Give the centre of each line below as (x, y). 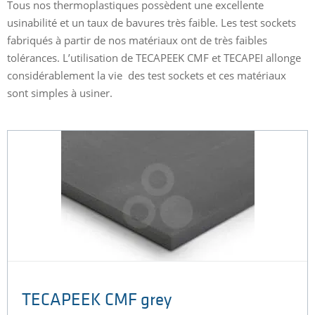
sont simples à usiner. (60, 93)
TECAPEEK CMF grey (97, 300)
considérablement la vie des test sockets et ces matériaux (147, 76)
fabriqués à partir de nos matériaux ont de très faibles (137, 40)
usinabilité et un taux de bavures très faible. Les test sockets (152, 23)
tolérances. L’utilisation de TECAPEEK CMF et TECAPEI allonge (154, 58)
